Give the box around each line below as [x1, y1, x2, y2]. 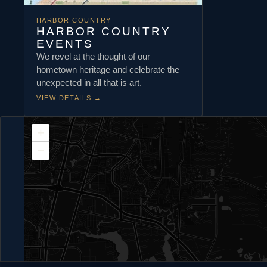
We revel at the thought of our [36, 51, 150, 61]
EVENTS [36, 37, 94, 50]
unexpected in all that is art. [36, 77, 142, 88]
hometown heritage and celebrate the [36, 64, 179, 74]
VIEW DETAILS [36, 94, 95, 101]
